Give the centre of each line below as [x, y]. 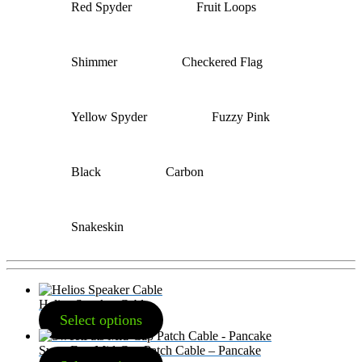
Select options [101, 320]
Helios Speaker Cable [94, 304]
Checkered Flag [222, 61]
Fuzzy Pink [241, 116]
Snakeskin [97, 226]
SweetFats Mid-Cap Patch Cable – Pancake [150, 350]
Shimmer [94, 61]
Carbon [185, 171]
